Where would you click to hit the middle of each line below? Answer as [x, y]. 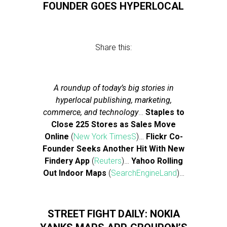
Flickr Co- [164, 137]
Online [56, 137]
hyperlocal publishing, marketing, [113, 100]
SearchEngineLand [144, 173]
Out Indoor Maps [74, 173]
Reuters [108, 161]
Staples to [165, 112]
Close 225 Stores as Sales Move [113, 124]
